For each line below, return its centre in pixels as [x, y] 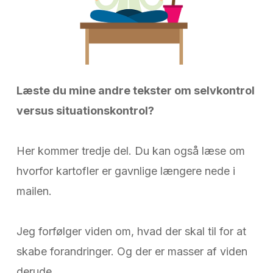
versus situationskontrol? [85, 111]
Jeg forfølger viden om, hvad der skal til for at [131, 232]
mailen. [35, 191]
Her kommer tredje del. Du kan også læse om [130, 151]
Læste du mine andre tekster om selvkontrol [135, 91]
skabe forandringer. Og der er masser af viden [132, 252]
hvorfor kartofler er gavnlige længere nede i [126, 171]
